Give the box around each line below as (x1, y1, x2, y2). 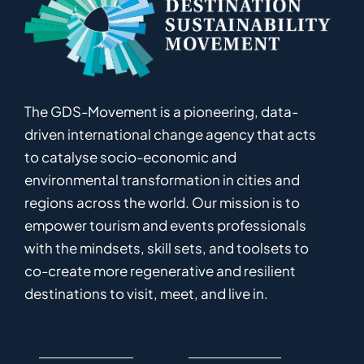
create (48, 262, 93, 280)
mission (219, 193, 272, 212)
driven (24, 125, 67, 144)
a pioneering (171, 102, 254, 121)
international (67, 125, 151, 144)
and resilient (214, 262, 296, 280)
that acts (257, 125, 316, 144)
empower (24, 216, 89, 235)
